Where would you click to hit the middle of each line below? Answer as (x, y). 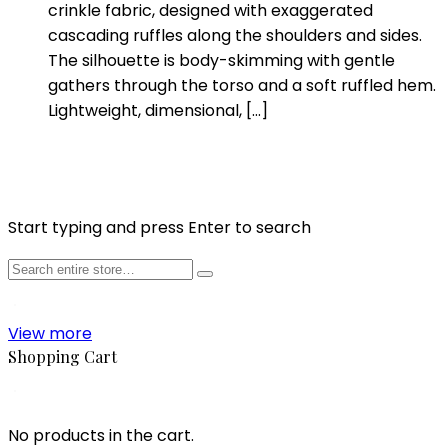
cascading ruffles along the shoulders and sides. (235, 35)
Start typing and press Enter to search (159, 227)
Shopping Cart (62, 356)
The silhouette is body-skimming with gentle (221, 60)
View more (50, 333)
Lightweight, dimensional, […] (158, 110)
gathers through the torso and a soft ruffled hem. (242, 85)
